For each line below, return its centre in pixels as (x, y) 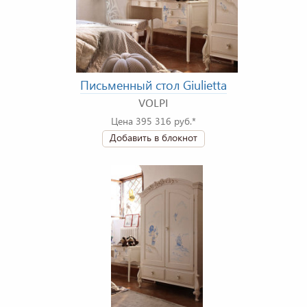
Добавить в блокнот (153, 138)
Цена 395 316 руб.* (153, 121)
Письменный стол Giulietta (153, 85)
